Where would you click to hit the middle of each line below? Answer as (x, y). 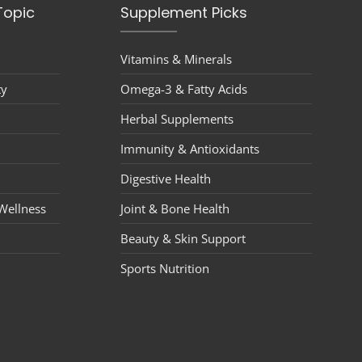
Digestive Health (165, 179)
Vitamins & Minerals (176, 59)
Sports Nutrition (164, 269)
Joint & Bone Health (175, 209)
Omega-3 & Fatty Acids (183, 89)
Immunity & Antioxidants (189, 149)
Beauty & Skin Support (183, 239)
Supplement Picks (183, 13)
